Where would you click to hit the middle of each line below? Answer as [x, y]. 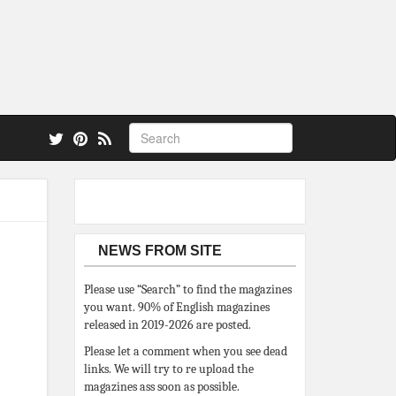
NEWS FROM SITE [160, 251]
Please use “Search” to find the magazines [187, 289]
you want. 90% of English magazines [176, 307]
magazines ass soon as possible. [161, 387]
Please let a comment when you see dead [185, 351]
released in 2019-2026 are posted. [167, 325]
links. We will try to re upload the [168, 369]
